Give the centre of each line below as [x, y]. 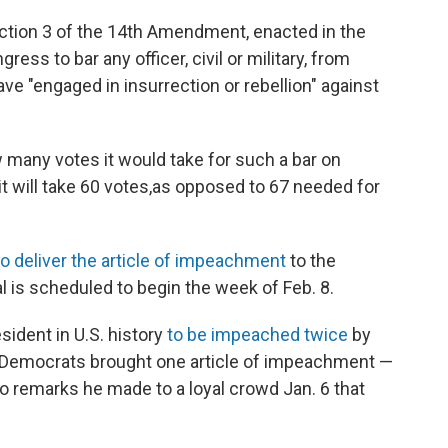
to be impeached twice [257, 334]
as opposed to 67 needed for [266, 186]
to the [311, 260]
